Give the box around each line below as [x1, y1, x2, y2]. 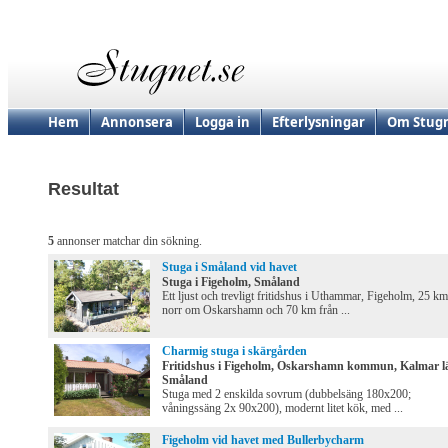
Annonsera [101, 113, 173, 131]
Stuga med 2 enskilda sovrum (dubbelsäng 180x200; [162, 387, 411, 402]
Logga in [195, 113, 250, 131]
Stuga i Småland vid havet [162, 260, 297, 275]
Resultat [48, 179, 119, 200]
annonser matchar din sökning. [54, 234, 202, 249]
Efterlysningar [272, 113, 365, 131]
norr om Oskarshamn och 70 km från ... [162, 303, 350, 318]
